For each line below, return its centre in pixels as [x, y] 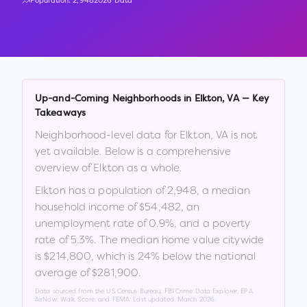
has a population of [116, 190]
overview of [64, 168]
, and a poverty [212, 223]
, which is [113, 256]
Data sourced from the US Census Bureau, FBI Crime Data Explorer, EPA [144, 291]
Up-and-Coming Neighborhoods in [115, 99]
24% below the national [196, 256]
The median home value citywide [182, 240]
